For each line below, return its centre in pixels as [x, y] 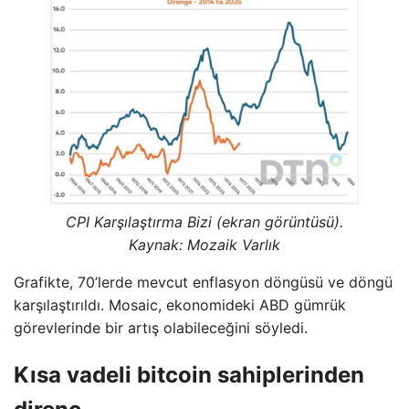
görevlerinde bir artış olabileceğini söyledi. [161, 328]
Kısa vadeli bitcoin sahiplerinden [189, 375]
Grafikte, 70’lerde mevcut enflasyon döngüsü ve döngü [203, 283]
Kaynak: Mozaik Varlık [204, 245]
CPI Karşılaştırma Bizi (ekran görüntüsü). [204, 222]
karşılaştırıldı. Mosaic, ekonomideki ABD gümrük [180, 305]
